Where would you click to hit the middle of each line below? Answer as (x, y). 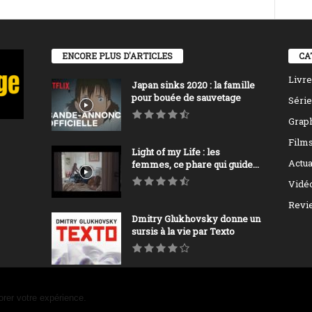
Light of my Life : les (175, 152)
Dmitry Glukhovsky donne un (196, 219)
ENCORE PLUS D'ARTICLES (117, 56)
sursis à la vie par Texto (183, 232)
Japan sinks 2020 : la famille (193, 85)
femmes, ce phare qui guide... (195, 165)
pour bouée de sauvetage (186, 98)
